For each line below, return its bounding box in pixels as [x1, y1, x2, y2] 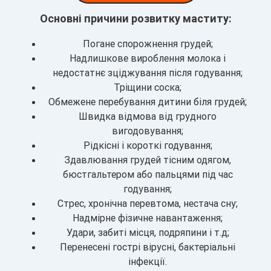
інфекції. [128, 255, 167, 268]
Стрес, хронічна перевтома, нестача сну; [57, 197, 238, 210]
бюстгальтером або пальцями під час [62, 168, 233, 181]
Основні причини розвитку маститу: [39, 11, 232, 26]
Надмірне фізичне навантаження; [73, 212, 223, 224]
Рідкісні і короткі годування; [83, 139, 212, 152]
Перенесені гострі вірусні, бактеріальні [60, 241, 235, 253]
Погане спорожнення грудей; [82, 38, 213, 50]
